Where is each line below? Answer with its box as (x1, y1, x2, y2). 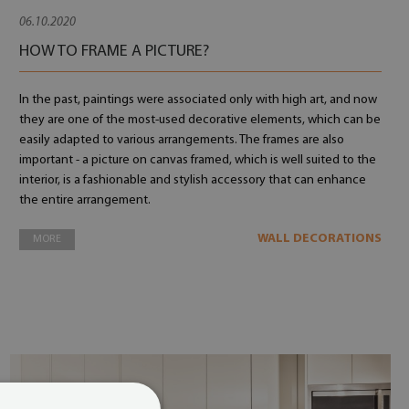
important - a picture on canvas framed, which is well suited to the (18, 153, 376, 167)
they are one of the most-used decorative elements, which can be (18, 113, 381, 127)
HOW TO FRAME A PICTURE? (18, 43, 209, 60)
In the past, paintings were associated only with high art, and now (18, 93, 377, 107)
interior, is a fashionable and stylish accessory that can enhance (18, 173, 366, 187)
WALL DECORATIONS (257, 232, 382, 246)
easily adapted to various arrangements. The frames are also (18, 133, 344, 147)
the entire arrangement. (18, 194, 151, 207)
